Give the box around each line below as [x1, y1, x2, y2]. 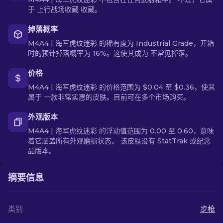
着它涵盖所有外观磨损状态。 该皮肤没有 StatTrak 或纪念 [28, 136, 211, 145]
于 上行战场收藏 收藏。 [28, 5, 102, 14]
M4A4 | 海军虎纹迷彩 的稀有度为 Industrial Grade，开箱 [28, 39, 214, 48]
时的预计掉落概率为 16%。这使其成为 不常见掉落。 [28, 49, 192, 58]
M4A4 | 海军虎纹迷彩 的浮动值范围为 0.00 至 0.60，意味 [28, 126, 214, 135]
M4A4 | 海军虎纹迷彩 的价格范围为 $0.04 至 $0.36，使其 [28, 83, 215, 92]
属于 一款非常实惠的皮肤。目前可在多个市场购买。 [28, 93, 190, 102]
